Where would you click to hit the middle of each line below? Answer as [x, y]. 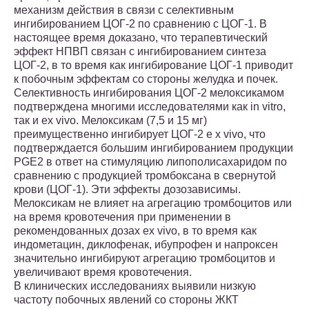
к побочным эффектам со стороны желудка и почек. [146, 79]
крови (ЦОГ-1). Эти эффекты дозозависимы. [127, 190]
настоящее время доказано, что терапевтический [141, 38]
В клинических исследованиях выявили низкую [135, 286]
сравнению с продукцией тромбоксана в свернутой [145, 176]
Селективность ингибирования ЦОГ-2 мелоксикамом [149, 93]
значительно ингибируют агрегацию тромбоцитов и [144, 259]
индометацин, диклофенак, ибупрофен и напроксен [146, 245]
